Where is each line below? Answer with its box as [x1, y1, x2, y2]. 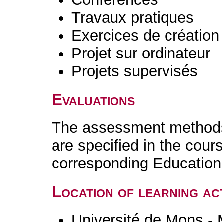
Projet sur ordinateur [71, 45, 211, 62]
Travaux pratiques [71, 9, 194, 26]
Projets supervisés [71, 62, 198, 80]
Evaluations [52, 90, 135, 109]
